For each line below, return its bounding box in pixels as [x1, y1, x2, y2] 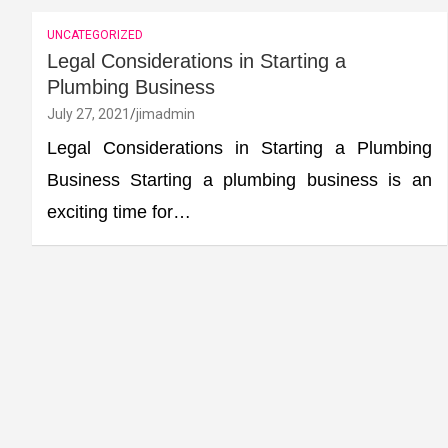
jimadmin [136, 105, 195, 122]
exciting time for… [47, 201, 191, 222]
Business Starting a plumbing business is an [47, 169, 432, 190]
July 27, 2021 [47, 105, 130, 122]
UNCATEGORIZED [47, 27, 143, 42]
